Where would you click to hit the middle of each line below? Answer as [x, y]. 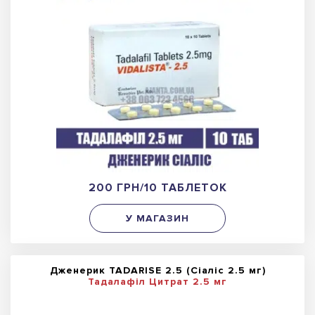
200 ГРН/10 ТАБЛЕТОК [157, 188]
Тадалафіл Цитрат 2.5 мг [157, 282]
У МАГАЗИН [157, 219]
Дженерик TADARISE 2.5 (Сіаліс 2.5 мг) [157, 271]
